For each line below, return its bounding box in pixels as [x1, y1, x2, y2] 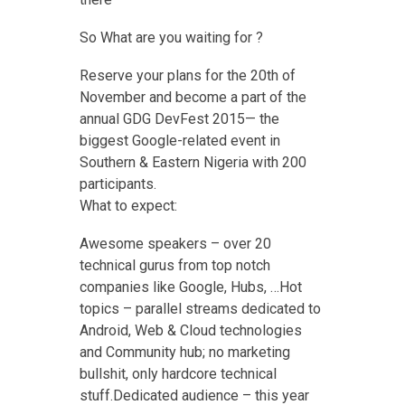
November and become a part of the [79, 89, 306, 107]
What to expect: [79, 197, 177, 215]
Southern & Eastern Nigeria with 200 [79, 154, 306, 172]
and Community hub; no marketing [79, 344, 290, 362]
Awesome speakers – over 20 [79, 235, 271, 253]
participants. [79, 175, 156, 193]
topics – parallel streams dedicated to [79, 300, 321, 318]
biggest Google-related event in [79, 132, 280, 150]
